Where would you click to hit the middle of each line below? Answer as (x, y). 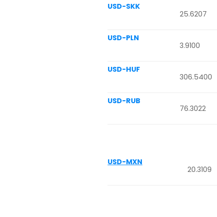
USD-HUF (124, 69)
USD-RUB (124, 101)
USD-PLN (123, 38)
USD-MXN (125, 162)
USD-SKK (124, 6)
